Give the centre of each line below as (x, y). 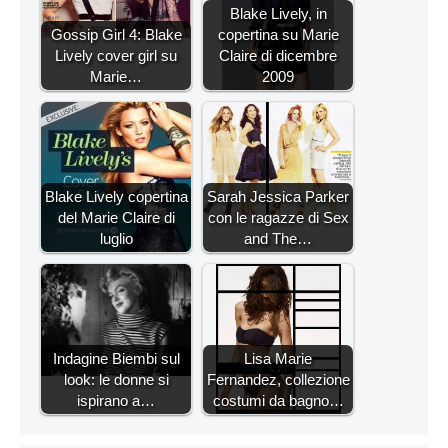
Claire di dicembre (278, 55)
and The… (278, 238)
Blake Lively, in (278, 13)
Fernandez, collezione (278, 379)
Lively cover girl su (116, 55)
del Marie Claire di (116, 217)
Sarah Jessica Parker (278, 196)
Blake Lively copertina (116, 196)
